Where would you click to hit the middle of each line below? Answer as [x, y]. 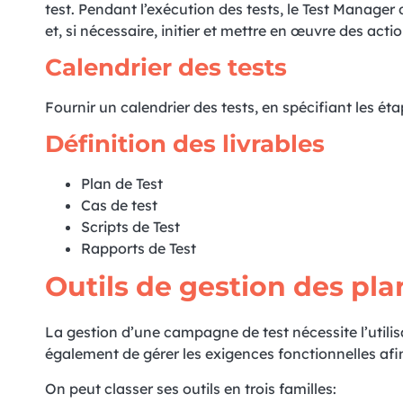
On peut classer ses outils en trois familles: [191, 388]
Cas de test [119, 206]
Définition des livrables [185, 144]
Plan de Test [122, 184]
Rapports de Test [139, 249]
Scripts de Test [130, 227]
